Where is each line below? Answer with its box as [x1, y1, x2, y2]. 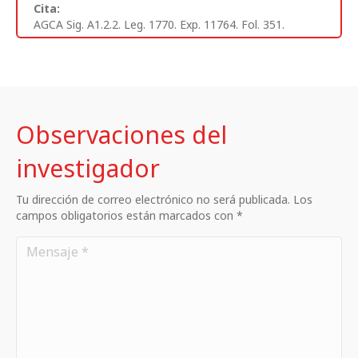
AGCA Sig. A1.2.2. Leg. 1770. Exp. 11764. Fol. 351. [34, 16, 284, 32]
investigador [16, 151, 160, 185]
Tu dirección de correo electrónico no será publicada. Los [16, 191, 312, 207]
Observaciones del [16, 117, 227, 151]
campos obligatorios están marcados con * [16, 207, 243, 223]
